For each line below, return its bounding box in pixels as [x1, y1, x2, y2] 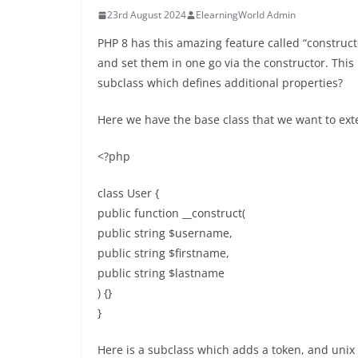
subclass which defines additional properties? [97, 75, 343, 90]
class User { [97, 185, 159, 201]
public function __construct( [97, 205, 245, 221]
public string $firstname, [97, 245, 229, 261]
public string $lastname [97, 265, 225, 280]
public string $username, [97, 225, 233, 241]
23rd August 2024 [107, 8, 186, 22]
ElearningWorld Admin [196, 8, 296, 22]
